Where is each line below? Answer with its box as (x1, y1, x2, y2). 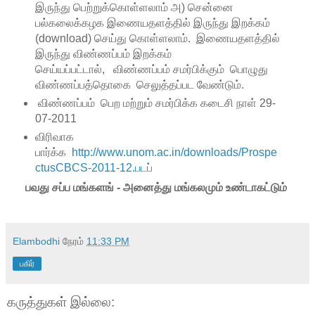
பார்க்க (34, 146, 72, 158)
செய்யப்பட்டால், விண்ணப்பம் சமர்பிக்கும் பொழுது (34, 63, 268, 75)
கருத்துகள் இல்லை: (7, 294, 115, 309)
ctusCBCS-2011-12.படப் (34, 161, 153, 174)
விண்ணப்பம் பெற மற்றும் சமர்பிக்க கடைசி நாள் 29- (34, 96, 276, 109)
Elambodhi (13, 236, 60, 247)
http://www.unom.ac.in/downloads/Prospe (71, 146, 277, 158)
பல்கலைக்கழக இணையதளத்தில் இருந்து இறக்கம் (34, 16, 270, 29)
